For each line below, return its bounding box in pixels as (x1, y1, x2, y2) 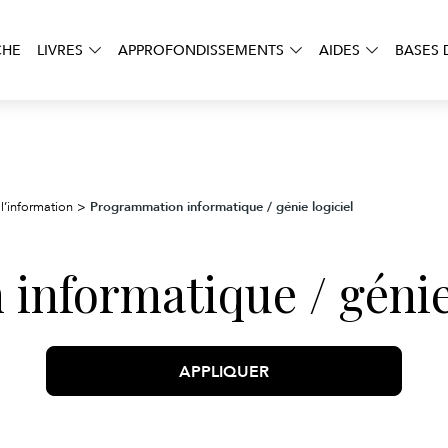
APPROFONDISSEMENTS (118, 38, 284, 61)
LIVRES (37, 38, 83, 61)
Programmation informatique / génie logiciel (90, 196, 353, 217)
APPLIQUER (179, 358, 270, 384)
